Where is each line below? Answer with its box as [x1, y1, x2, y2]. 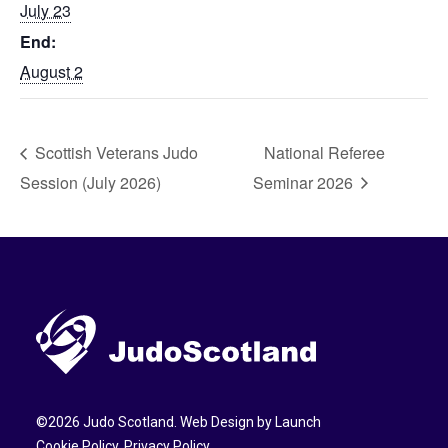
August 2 [20, 59, 83, 83]
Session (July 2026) [20, 170, 161, 194]
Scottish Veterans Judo [31, 140, 198, 164]
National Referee [263, 140, 385, 164]
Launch [275, 414, 321, 430]
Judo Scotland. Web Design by [80, 414, 275, 430]
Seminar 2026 [252, 170, 357, 194]
